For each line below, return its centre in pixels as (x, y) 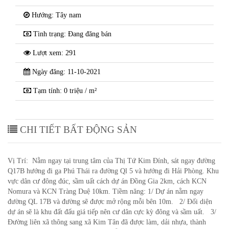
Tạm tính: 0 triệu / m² (64, 91)
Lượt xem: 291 (53, 53)
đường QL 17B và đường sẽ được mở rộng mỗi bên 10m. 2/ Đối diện (110, 202)
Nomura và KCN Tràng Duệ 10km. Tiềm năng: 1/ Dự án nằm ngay (106, 191)
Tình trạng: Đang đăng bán (71, 34)
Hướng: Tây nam (55, 15)
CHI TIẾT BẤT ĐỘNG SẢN (77, 130)
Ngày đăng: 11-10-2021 (65, 72)
